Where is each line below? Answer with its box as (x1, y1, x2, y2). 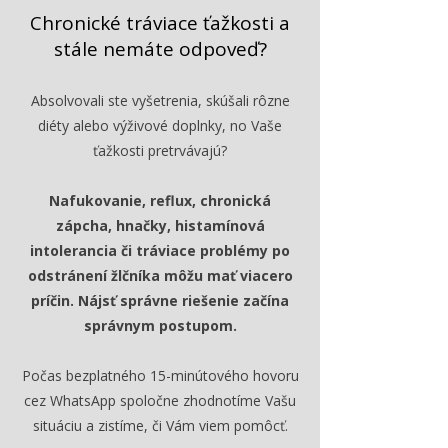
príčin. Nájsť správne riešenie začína (31, 291, 289, 310)
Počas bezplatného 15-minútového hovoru (21, 366, 299, 385)
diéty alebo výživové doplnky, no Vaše (38, 116, 282, 135)
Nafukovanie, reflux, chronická (49, 191, 271, 210)
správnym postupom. (83, 316, 237, 335)
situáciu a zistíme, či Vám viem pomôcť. (32, 416, 288, 435)
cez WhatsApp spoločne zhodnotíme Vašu (24, 391, 296, 410)
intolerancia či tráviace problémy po (30, 241, 290, 260)
